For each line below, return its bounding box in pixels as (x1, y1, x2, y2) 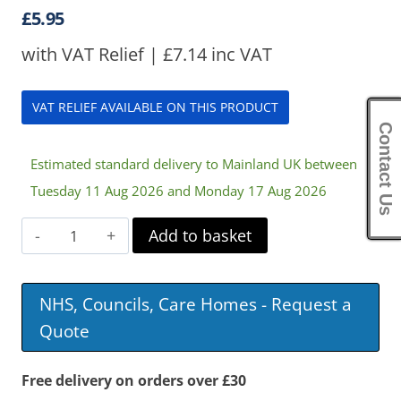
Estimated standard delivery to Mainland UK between (30, 155, 357, 173)
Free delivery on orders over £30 (21, 371, 246, 391)
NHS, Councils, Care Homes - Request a (39, 291, 353, 316)
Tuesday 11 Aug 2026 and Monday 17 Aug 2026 (30, 182, 327, 200)
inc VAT (207, 42, 272, 66)
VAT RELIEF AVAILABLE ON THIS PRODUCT (32, 98, 278, 115)
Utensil (55, 222, 104, 242)
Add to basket (149, 225, 252, 246)
